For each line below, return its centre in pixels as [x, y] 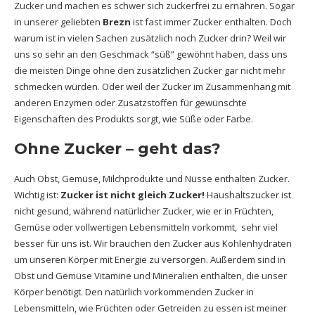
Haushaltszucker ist [248, 195]
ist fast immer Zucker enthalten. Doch [211, 22]
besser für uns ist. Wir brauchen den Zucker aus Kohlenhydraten [153, 243]
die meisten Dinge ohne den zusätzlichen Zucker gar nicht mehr [150, 70]
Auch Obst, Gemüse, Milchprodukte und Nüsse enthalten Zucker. [152, 179]
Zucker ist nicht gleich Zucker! [133, 195]
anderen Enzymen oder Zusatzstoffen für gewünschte [130, 103]
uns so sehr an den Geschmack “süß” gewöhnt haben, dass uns [151, 54]
